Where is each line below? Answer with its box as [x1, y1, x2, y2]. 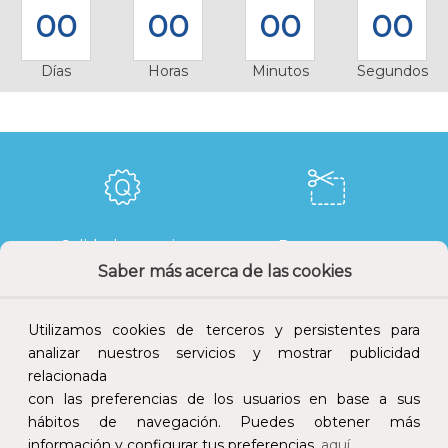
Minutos [251, 61, 309, 80]
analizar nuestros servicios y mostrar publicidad [28, 344, 420, 363]
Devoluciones [67, 352, 177, 372]
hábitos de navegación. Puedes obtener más [28, 413, 420, 432]
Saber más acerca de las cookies [97, 262, 351, 282]
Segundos [356, 61, 428, 80]
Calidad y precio [59, 236, 185, 256]
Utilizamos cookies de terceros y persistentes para [28, 321, 420, 340]
